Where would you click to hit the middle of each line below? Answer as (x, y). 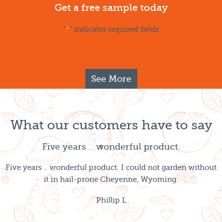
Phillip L (111, 200)
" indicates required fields (114, 29)
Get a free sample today (111, 8)
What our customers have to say (111, 125)
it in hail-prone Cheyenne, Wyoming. (111, 179)
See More (111, 79)
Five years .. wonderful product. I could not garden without (111, 167)
